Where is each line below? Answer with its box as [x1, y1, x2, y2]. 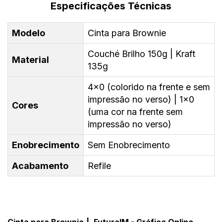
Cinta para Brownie [88, 28, 166, 39]
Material [12, 55, 49, 65]
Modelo [12, 28, 45, 39]
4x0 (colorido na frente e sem [88, 82, 210, 93]
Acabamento [12, 161, 68, 171]
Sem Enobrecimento [88, 140, 170, 151]
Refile [88, 161, 111, 171]
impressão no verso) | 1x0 [88, 94, 194, 105]
